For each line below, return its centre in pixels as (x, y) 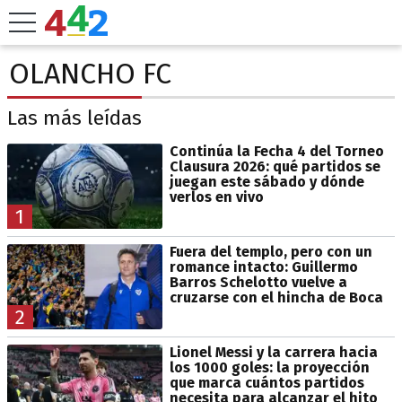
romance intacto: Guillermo (263, 267)
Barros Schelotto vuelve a (258, 282)
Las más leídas (74, 118)
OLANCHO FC (90, 74)
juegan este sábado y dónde (267, 181)
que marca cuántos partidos (267, 382)
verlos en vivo (216, 197)
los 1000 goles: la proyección (269, 367)
